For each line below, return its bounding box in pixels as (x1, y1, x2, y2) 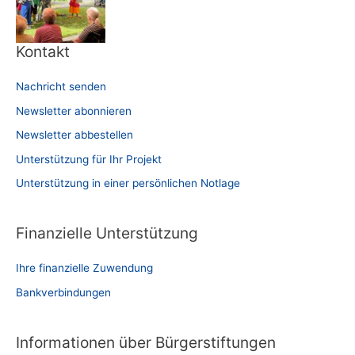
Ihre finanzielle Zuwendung (16, 261, 153, 275)
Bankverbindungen (16, 285, 111, 299)
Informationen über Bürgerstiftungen (16, 333, 276, 353)
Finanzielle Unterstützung (16, 223, 198, 243)
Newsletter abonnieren (16, 104, 132, 117)
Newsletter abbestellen (16, 128, 133, 142)
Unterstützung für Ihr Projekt (16, 152, 162, 166)
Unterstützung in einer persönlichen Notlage (16, 177, 240, 190)
